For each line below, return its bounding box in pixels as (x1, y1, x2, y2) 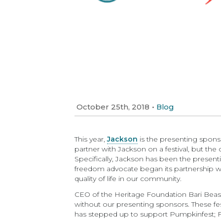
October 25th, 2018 (76, 102, 150, 111)
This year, (74, 135, 108, 144)
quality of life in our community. (74, 174, 182, 183)
